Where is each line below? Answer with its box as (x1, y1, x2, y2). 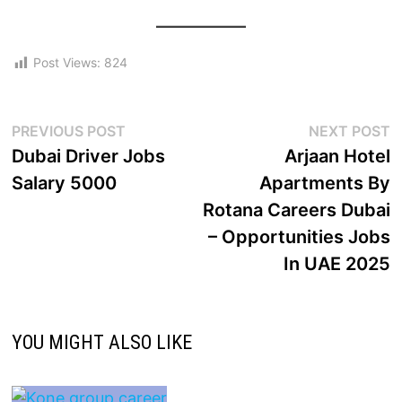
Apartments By (258, 171, 390, 194)
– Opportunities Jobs (207, 225, 390, 248)
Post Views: (33, 55, 101, 71)
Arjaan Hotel (284, 144, 390, 167)
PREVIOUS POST (12, 121, 127, 140)
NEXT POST (308, 121, 390, 140)
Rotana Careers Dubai (202, 198, 390, 221)
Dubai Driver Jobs (12, 144, 166, 167)
